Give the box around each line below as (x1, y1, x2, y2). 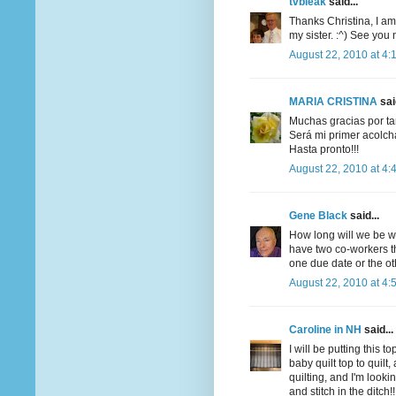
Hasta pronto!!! (289, 143, 359, 156)
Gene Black (289, 209, 347, 223)
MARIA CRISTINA (289, 95, 377, 109)
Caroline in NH (289, 324, 362, 337)
